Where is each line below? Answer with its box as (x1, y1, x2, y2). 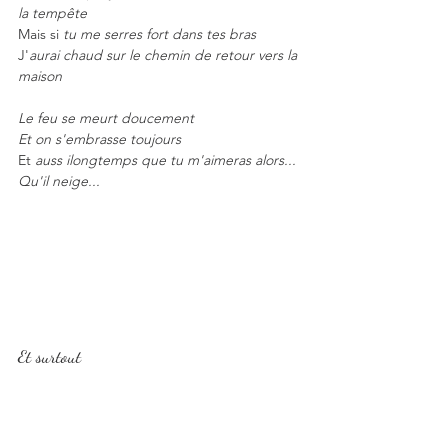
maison (18, 67, 62, 86)
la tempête (18, 4, 87, 23)
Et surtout (18, 345, 81, 368)
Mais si (18, 25, 63, 44)
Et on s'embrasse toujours (18, 130, 181, 149)
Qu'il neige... (18, 172, 100, 191)
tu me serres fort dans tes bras (63, 25, 256, 44)
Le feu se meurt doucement (18, 109, 194, 128)
